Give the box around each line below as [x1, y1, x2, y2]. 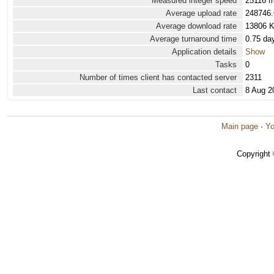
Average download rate [156, 21, 237, 31]
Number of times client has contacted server [80, 73, 237, 82]
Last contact [193, 86, 237, 95]
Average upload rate [166, 9, 237, 18]
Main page [221, 122, 258, 131]
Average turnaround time [150, 34, 237, 43]
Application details [172, 47, 237, 56]
